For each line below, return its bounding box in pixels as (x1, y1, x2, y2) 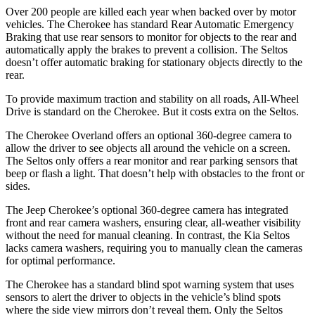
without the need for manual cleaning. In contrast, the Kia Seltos (6, 229, 290, 241)
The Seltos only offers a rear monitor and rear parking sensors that (6, 154, 297, 167)
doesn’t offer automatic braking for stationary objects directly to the (6, 56, 302, 68)
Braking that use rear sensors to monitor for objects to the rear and (6, 30, 297, 43)
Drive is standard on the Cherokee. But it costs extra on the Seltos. (6, 105, 299, 117)
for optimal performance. (6, 254, 115, 266)
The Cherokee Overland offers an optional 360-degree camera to (6, 129, 292, 141)
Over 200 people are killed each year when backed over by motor (6, 5, 296, 18)
